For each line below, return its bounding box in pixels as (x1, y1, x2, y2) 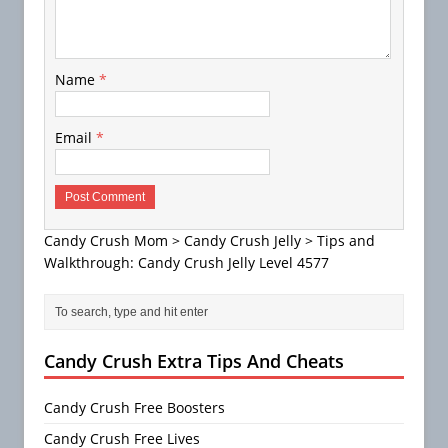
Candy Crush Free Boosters (44, 397, 225, 417)
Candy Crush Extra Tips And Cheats (44, 348, 344, 373)
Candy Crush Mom (44, 230, 168, 250)
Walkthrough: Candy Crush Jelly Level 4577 (44, 252, 329, 272)
